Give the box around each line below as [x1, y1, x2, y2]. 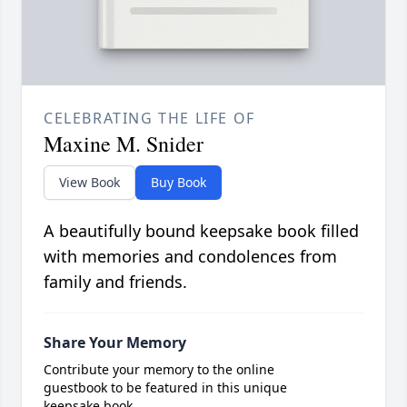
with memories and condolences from [44, 244, 337, 267]
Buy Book [151, 173, 206, 191]
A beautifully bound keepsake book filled [44, 219, 359, 242]
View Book [59, 173, 120, 191]
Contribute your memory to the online [44, 360, 274, 378]
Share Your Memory [44, 332, 186, 352]
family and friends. [44, 270, 187, 293]
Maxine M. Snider [44, 128, 203, 158]
